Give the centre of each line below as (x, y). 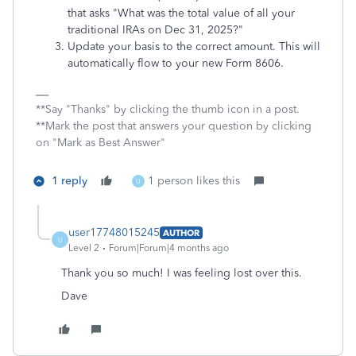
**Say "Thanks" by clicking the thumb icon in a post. (168, 109)
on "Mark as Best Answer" (101, 143)
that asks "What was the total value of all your (181, 13)
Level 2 (84, 248)
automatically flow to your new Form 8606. (176, 63)
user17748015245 (114, 232)
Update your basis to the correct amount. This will (194, 46)
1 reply (70, 181)
